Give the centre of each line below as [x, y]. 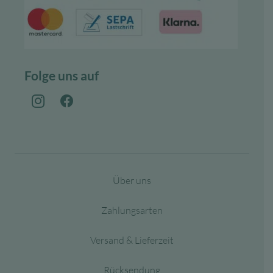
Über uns [132, 181]
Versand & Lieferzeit [132, 240]
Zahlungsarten [132, 211]
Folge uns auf [62, 76]
